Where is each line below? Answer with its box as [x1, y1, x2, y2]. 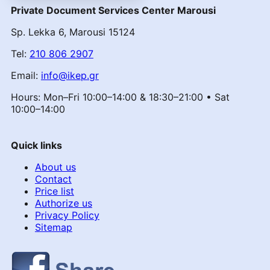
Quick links [10, 139, 62, 151]
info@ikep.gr [40, 69, 99, 81]
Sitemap [34, 221, 72, 233]
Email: [10, 69, 41, 81]
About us [34, 160, 76, 173]
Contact [34, 172, 72, 185]
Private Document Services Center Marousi [10, 4, 216, 16]
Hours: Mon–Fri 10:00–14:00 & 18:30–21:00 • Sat [10, 90, 230, 103]
